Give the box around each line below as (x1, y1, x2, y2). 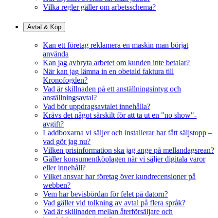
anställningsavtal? (43, 93, 97, 102)
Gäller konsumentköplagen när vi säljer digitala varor (43, 155, 205, 163)
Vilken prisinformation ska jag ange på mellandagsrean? (43, 146, 214, 155)
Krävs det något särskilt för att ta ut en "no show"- (43, 111, 197, 120)
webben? (43, 181, 71, 190)
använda (43, 50, 69, 58)
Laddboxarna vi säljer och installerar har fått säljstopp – (43, 128, 212, 137)
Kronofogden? (43, 76, 88, 85)
